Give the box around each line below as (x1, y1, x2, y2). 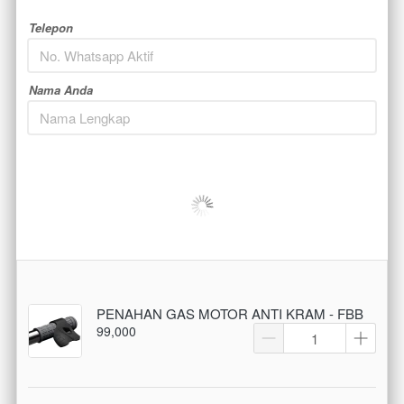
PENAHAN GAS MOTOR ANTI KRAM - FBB (96, 304, 363, 324)
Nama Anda (29, 81, 93, 99)
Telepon (29, 19, 73, 37)
